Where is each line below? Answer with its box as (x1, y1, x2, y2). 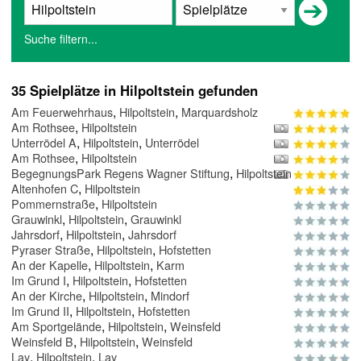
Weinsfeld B (11, 333, 73, 351)
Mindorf (151, 287, 189, 305)
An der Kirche (11, 287, 82, 305)
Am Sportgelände (11, 317, 102, 335)
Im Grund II (11, 302, 69, 320)
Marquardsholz (181, 103, 258, 121)
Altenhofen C (11, 180, 78, 197)
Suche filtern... (24, 31, 98, 48)
